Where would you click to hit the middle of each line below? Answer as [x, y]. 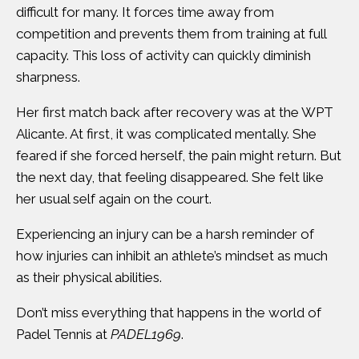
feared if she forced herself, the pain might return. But [179, 155]
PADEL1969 [146, 334]
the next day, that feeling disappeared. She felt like [170, 177]
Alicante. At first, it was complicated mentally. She [166, 134]
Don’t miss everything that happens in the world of [169, 313]
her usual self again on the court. [114, 199]
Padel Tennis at [63, 334]
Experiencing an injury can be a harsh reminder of [165, 234]
